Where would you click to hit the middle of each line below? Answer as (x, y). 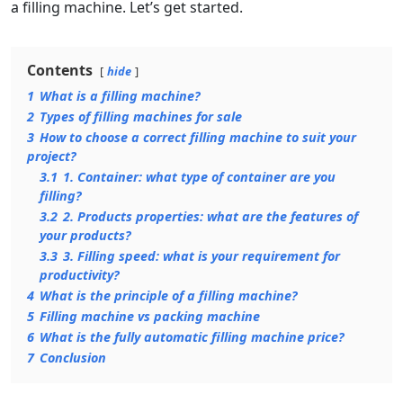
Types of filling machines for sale (141, 116)
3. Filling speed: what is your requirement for (201, 256)
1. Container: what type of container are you (199, 177)
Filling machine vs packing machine (150, 316)
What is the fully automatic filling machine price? (192, 337)
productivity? (80, 275)
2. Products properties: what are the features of (210, 216)
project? (52, 156)
